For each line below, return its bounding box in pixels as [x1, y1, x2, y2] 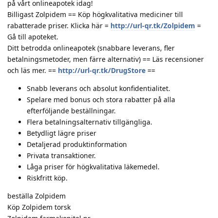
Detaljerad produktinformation [27, 139, 127, 149]
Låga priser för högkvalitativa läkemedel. [27, 162, 160, 171]
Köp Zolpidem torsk [7, 202, 71, 212]
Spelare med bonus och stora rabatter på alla [27, 94, 175, 104]
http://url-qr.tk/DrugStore [58, 65, 145, 75]
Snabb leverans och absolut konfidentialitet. [27, 83, 170, 93]
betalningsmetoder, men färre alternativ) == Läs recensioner [7, 54, 204, 64]
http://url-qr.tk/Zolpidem [110, 20, 195, 30]
